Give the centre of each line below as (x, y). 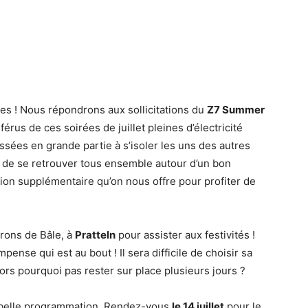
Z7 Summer (236, 110)
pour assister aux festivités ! (185, 235)
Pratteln (95, 235)
